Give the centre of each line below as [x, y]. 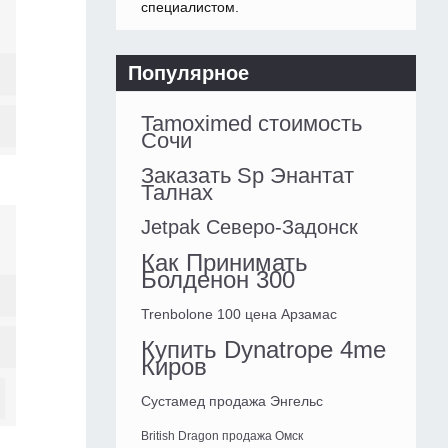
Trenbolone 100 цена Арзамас [239, 314]
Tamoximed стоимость [251, 124]
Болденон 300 [218, 280]
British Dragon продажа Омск [222, 436]
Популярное [188, 73]
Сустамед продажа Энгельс [232, 401]
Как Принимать [224, 263]
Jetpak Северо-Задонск [249, 227]
